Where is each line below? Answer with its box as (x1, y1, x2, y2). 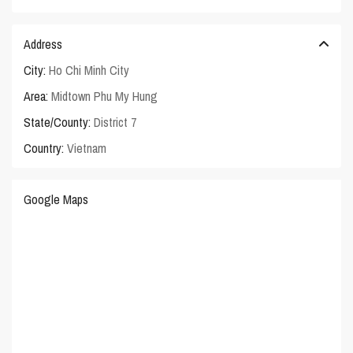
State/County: (24, 113, 91, 132)
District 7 (94, 113, 137, 132)
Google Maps (24, 191, 89, 209)
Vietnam (64, 139, 107, 158)
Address (24, 35, 63, 54)
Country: (24, 139, 65, 158)
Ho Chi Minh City (49, 61, 130, 80)
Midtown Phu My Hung (51, 87, 158, 106)
